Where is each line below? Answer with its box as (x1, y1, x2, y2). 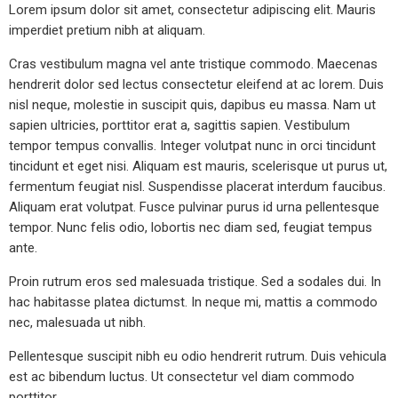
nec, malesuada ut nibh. (9, 314, 146, 331)
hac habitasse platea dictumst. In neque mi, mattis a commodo (9, 294, 378, 311)
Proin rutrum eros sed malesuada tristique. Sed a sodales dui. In (9, 274, 381, 291)
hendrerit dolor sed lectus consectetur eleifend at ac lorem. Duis (9, 76, 384, 93)
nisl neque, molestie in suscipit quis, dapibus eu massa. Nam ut (9, 97, 376, 114)
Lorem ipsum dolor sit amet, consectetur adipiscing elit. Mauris (9, 2, 376, 19)
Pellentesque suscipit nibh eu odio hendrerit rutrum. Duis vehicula (9, 348, 386, 365)
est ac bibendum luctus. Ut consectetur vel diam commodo (9, 369, 354, 386)
